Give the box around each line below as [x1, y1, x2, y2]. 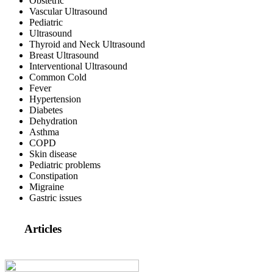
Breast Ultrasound [29, 50, 99, 61]
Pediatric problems [29, 160, 101, 171]
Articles [24, 222, 62, 235]
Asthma [29, 127, 59, 138]
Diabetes [29, 105, 63, 116]
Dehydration [29, 116, 77, 127]
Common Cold [29, 72, 87, 83]
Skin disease [29, 149, 77, 160]
